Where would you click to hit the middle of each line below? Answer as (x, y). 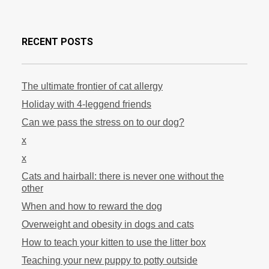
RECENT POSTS (57, 42)
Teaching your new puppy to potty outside (110, 260)
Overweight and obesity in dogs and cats (108, 224)
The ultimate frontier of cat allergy (92, 86)
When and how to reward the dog (92, 206)
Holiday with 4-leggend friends (86, 104)
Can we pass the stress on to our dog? (103, 122)
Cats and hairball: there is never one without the (123, 176)
